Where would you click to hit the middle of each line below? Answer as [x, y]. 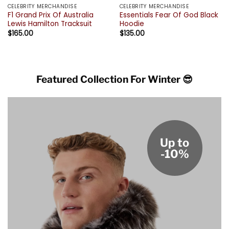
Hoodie [132, 24]
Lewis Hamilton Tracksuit [50, 24]
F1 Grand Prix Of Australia [50, 15]
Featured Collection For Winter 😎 [114, 79]
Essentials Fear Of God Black [169, 15]
